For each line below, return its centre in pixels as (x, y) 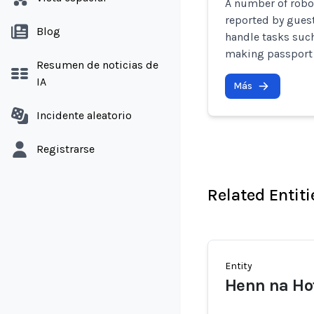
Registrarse (66, 149)
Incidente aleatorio (84, 115)
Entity (239, 266)
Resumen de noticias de (97, 65)
